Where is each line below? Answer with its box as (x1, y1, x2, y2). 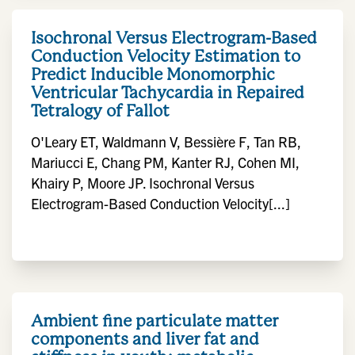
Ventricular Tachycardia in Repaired (31, 82, 304, 102)
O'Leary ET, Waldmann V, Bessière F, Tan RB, (31, 132, 301, 151)
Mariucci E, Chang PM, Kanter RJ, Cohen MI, (31, 153, 300, 171)
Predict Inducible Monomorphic (31, 64, 275, 84)
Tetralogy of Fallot (31, 101, 170, 120)
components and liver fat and (31, 329, 259, 349)
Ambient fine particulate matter (31, 311, 278, 330)
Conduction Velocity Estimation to (31, 46, 300, 66)
